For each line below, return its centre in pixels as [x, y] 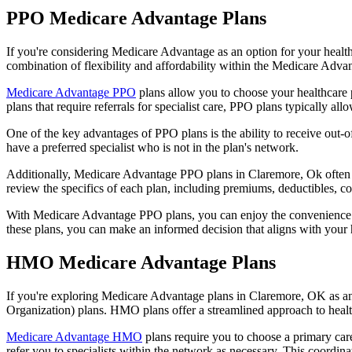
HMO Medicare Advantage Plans [143, 262]
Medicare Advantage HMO [74, 336]
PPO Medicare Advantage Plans [139, 18]
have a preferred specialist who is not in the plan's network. [152, 147]
